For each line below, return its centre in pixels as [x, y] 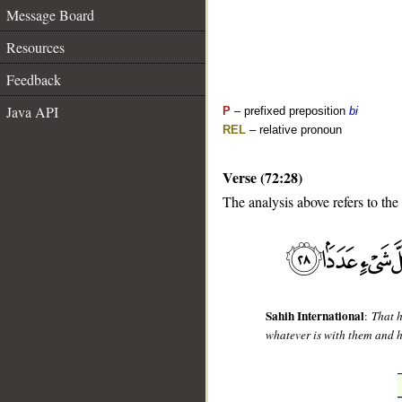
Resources [35, 47]
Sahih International [315, 316]
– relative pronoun [294, 130]
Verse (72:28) [262, 177]
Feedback [34, 79]
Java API [32, 112]
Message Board [50, 15]
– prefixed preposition [290, 111]
